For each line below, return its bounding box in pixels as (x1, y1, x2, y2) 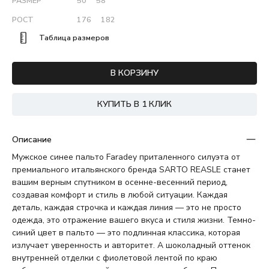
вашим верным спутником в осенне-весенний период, (12, 176, 228, 188)
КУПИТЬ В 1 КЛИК (97, 98, 172, 110)
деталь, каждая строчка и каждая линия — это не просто (12, 201, 241, 213)
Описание (12, 133, 52, 145)
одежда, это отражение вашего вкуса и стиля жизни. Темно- (12, 214, 256, 226)
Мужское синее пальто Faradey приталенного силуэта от (12, 151, 240, 163)
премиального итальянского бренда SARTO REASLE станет (12, 163, 250, 175)
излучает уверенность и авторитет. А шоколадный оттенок (12, 239, 250, 251)
